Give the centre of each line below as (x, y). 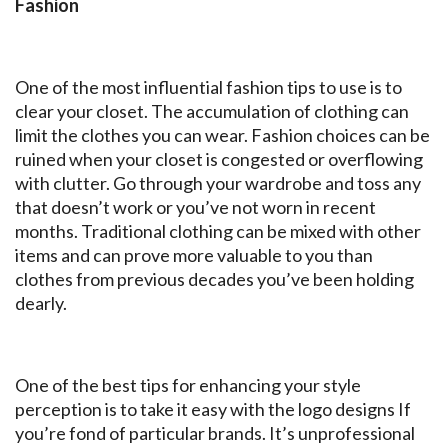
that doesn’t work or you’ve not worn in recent (195, 207)
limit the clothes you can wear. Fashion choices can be (222, 135)
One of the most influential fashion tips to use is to (208, 87)
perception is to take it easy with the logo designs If (213, 409)
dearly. (41, 303)
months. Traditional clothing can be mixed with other (218, 231)
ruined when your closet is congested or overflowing (219, 159)
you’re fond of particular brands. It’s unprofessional (215, 433)
